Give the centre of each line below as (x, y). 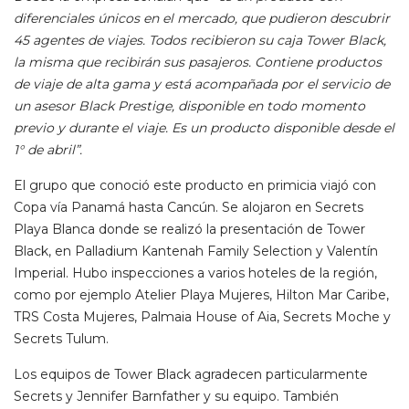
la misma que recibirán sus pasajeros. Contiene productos (198, 63)
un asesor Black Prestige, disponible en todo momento (189, 106)
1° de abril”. (48, 150)
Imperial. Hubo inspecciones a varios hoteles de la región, (195, 273)
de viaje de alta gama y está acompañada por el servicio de (202, 84)
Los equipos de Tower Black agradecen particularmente (191, 375)
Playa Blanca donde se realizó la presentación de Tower (189, 230)
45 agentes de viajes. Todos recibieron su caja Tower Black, (200, 41)
